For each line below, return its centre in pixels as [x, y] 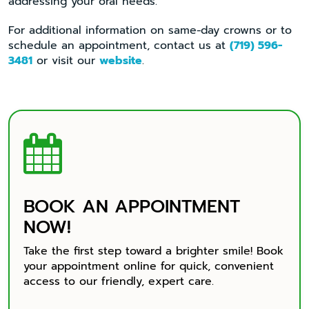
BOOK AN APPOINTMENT [132, 206]
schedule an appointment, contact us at [119, 45]
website [121, 60]
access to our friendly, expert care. [119, 281]
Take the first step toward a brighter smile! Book [153, 251]
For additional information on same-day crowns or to [150, 30]
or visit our [66, 60]
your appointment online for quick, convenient [149, 266]
